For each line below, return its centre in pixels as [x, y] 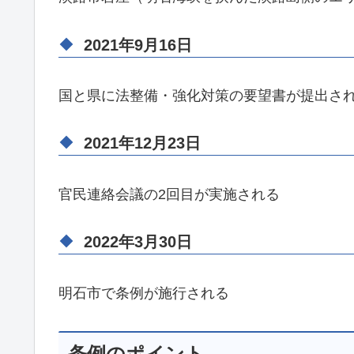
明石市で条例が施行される [144, 293]
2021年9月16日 [138, 45]
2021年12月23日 [142, 143]
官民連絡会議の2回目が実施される [169, 194]
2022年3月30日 [138, 242]
